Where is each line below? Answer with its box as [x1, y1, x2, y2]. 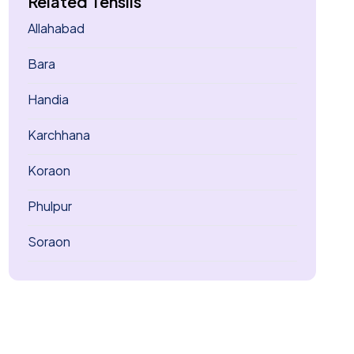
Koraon [27, 162, 70, 179]
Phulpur [27, 198, 72, 214]
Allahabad [27, 20, 85, 36]
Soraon [27, 233, 70, 250]
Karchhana [27, 126, 90, 143]
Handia [27, 91, 69, 107]
